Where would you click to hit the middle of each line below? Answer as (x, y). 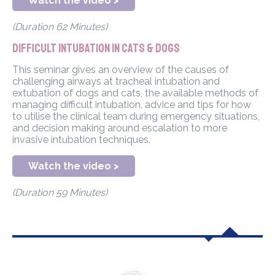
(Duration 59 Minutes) (60, 193)
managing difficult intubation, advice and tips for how (132, 105)
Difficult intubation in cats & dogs (96, 48)
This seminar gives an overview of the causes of (121, 70)
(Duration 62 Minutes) (60, 27)
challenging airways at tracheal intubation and (116, 82)
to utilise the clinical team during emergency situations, (136, 117)
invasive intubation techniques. (81, 140)
